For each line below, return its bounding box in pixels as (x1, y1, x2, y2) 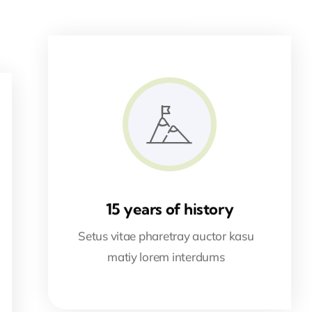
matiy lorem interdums (107, 249, 225, 265)
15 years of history (105, 199, 234, 219)
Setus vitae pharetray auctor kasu (78, 228, 254, 244)
